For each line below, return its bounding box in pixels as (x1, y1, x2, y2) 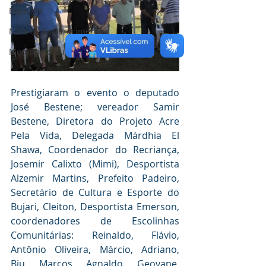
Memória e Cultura (9, 46, 84, 57)
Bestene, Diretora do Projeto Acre (11, 115, 179, 128)
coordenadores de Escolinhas (11, 214, 179, 228)
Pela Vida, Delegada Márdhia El (11, 129, 179, 142)
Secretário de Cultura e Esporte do (11, 186, 179, 199)
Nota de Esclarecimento (9, 26, 103, 37)
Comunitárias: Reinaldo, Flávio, (11, 229, 179, 242)
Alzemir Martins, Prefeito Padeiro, (11, 172, 179, 185)
